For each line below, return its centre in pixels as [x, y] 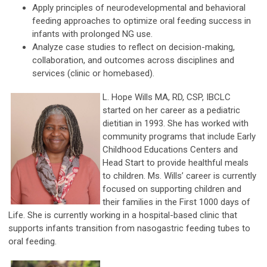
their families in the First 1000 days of [176, 202]
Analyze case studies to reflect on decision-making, [133, 47]
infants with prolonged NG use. [92, 34]
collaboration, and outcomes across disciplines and [133, 60]
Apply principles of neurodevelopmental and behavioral [139, 7]
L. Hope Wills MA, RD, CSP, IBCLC [167, 97]
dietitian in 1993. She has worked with [176, 123]
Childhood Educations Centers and [170, 149]
